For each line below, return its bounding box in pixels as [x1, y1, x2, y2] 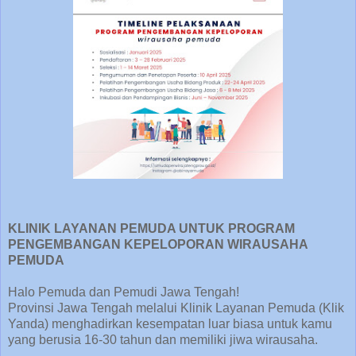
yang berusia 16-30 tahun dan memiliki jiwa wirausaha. [8, 332, 321, 346]
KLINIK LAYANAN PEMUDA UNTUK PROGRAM [8, 221, 295, 235]
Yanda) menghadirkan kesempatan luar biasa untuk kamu [8, 316, 332, 331]
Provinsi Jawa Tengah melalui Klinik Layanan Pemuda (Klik [8, 300, 344, 315]
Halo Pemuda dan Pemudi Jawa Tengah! [8, 284, 242, 299]
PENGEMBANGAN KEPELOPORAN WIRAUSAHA [8, 237, 308, 251]
